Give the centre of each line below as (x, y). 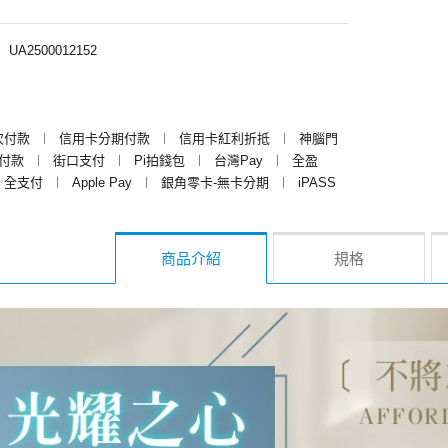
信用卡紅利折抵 (224, 138)
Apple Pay (102, 182)
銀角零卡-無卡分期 (215, 182)
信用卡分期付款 (104, 138)
